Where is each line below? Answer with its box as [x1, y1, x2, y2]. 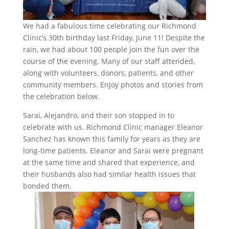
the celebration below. [22, 91, 100, 102]
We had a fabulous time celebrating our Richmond [22, 21, 196, 31]
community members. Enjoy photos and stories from [22, 80, 203, 90]
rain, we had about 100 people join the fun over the [22, 44, 199, 55]
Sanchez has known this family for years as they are [22, 134, 200, 144]
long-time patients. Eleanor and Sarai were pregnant [22, 146, 203, 156]
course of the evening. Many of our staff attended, [22, 56, 195, 66]
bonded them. [22, 181, 72, 191]
